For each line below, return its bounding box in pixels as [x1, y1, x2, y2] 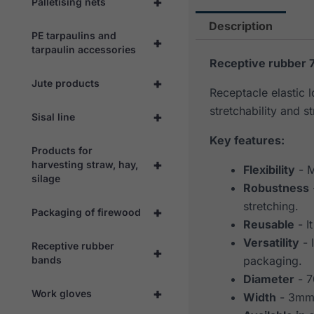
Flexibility [243, 163, 295, 177]
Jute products [32, 76, 100, 89]
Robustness [243, 181, 309, 196]
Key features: [209, 133, 285, 148]
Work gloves [32, 287, 92, 299]
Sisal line [32, 110, 75, 123]
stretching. [243, 199, 299, 214]
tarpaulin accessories [32, 43, 136, 55]
